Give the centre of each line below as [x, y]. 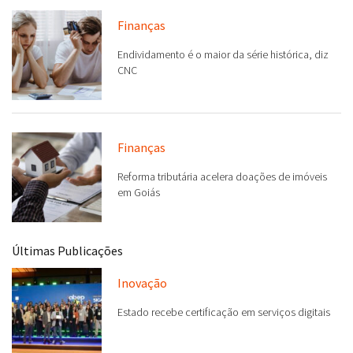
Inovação [142, 282]
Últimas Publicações [67, 250]
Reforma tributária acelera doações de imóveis [222, 177]
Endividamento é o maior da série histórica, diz [223, 55]
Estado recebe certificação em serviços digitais [223, 312]
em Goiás [138, 193]
